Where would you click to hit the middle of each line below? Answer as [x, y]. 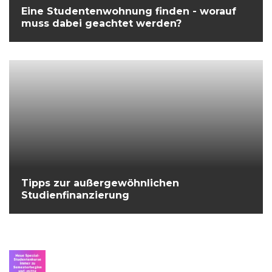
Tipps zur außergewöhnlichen [100, 183]
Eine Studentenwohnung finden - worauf [129, 12]
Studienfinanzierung [75, 195]
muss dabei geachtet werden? [101, 24]
